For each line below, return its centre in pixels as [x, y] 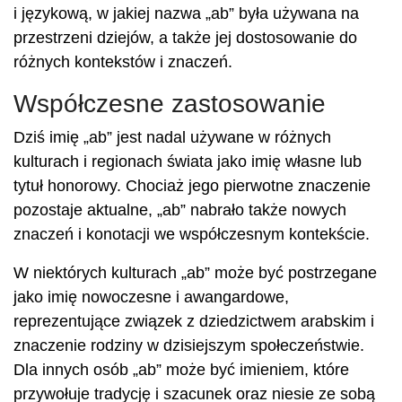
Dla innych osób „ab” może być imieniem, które [181, 370]
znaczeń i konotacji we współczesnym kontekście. [192, 234]
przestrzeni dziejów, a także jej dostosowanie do [185, 38]
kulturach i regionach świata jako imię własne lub [188, 162]
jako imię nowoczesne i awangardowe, [151, 297]
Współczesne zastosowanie [170, 104]
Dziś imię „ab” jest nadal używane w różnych [172, 137]
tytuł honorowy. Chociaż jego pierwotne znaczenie [192, 186]
